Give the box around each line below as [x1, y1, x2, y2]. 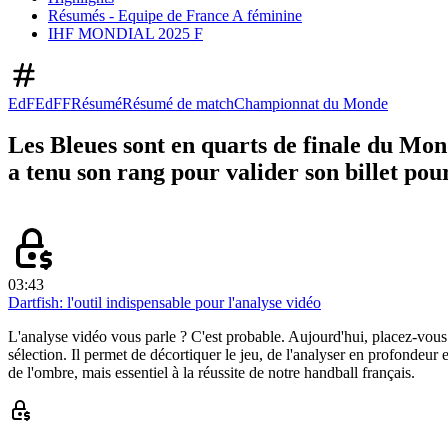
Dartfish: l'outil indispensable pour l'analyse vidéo [8, 294, 321, 312]
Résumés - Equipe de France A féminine [48, 6, 302, 24]
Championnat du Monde [234, 94, 388, 112]
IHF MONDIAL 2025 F [48, 24, 203, 42]
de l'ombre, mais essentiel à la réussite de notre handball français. [8, 364, 415, 382]
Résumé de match [122, 94, 234, 112]
